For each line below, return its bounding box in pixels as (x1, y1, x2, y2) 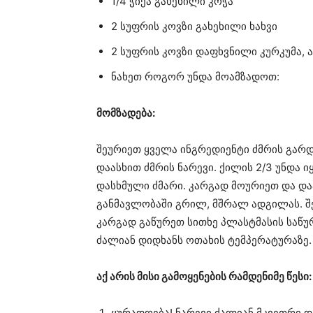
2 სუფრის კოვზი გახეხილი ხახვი (111, 20, 277, 33)
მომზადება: (96, 106, 155, 119)
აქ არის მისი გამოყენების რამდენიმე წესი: (96, 270, 312, 283)
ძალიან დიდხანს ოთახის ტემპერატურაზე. (96, 233, 312, 247)
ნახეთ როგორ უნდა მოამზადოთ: (111, 70, 279, 83)
